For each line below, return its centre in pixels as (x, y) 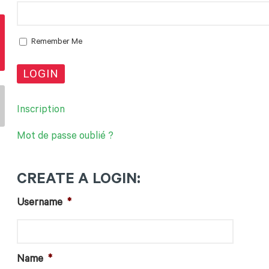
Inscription (41, 111)
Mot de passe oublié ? (65, 138)
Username (40, 204)
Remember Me (57, 42)
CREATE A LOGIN (77, 181)
